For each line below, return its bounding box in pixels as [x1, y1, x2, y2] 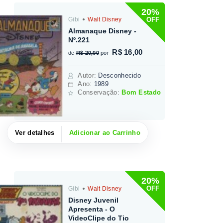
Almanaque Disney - [68, 27, 137, 35]
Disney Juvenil [68, 196, 119, 204]
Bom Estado [121, 89, 161, 97]
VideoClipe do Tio [68, 214, 129, 222]
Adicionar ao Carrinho [69, 128, 140, 136]
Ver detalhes [15, 128, 55, 136]
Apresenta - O [68, 205, 115, 213]
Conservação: [78, 89, 122, 97]
